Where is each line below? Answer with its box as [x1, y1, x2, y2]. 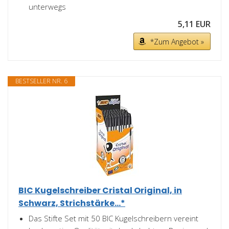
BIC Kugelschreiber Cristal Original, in [18, 185, 182, 196]
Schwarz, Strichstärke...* [18, 197, 125, 209]
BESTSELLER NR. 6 [15, 77, 67, 85]
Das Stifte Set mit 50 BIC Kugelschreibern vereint [29, 213, 198, 223]
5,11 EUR [178, 18, 211, 30]
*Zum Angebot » [150, 37, 204, 47]
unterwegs [29, 2, 66, 12]
